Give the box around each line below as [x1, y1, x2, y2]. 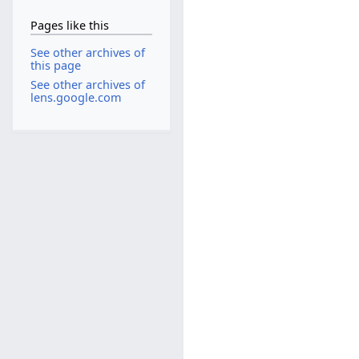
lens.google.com [30, 89, 122, 105]
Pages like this [30, 17, 109, 33]
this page [30, 58, 81, 74]
